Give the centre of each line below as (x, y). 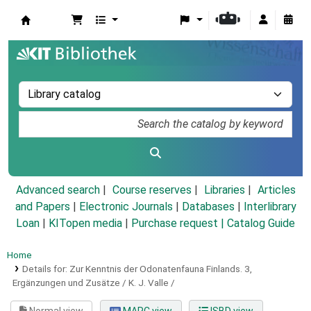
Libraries (224, 190)
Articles (276, 190)
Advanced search (58, 190)
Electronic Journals (126, 207)
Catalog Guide (261, 224)
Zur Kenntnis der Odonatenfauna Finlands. (155, 269)
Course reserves (152, 190)
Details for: (45, 269)
